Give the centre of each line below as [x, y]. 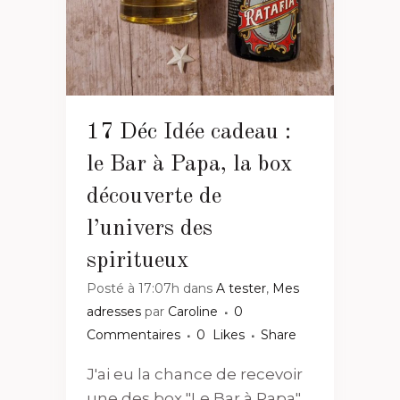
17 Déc [122, 132]
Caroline [193, 311]
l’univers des [150, 228]
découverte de [154, 196]
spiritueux [138, 260]
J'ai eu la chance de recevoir [195, 374]
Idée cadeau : [227, 132]
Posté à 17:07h [133, 288]
